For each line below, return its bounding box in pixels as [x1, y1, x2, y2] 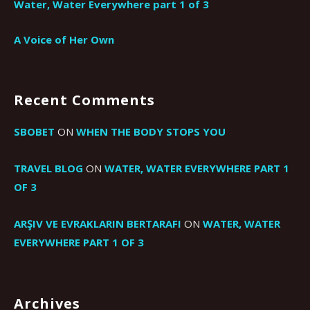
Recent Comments [14, 90, 155, 109]
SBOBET [14, 124, 55, 138]
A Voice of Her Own [14, 32, 114, 46]
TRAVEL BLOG [14, 161, 83, 175]
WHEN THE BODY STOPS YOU [76, 124, 226, 138]
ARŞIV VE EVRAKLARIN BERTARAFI [14, 216, 181, 230]
